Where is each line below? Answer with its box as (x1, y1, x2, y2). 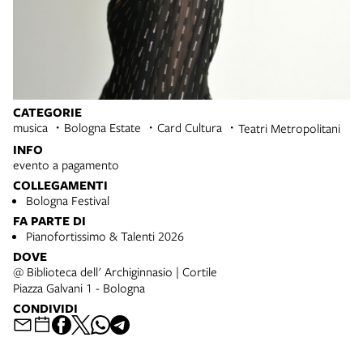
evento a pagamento (13, 156, 119, 173)
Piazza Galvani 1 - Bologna (13, 279, 145, 296)
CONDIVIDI (13, 299, 78, 317)
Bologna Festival (26, 191, 109, 208)
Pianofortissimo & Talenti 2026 (26, 227, 184, 244)
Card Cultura (157, 118, 222, 135)
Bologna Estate (64, 118, 141, 135)
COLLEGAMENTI (13, 176, 108, 194)
